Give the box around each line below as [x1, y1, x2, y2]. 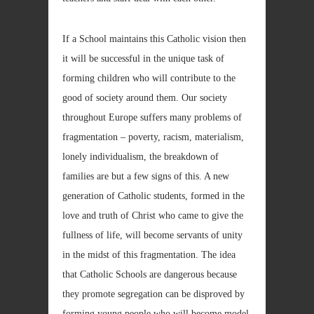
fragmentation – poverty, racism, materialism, [62, 132, 244, 142]
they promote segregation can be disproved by [62, 289, 245, 299]
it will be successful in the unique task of [62, 53, 224, 64]
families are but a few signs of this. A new [62, 171, 229, 182]
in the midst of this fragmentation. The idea [62, 250, 235, 260]
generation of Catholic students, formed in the [62, 191, 245, 201]
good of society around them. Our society [62, 93, 227, 103]
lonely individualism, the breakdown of [62, 151, 219, 162]
